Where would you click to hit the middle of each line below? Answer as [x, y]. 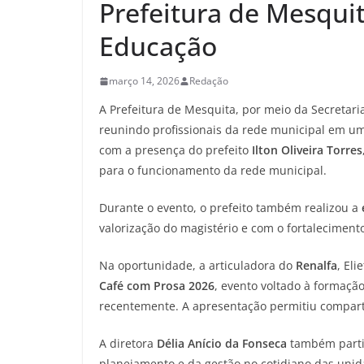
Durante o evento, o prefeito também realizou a [230, 208]
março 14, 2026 [144, 81]
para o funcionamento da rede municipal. [213, 170]
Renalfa [316, 265]
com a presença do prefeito [175, 150]
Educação [158, 46]
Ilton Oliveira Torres [307, 150]
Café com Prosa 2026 [157, 286]
